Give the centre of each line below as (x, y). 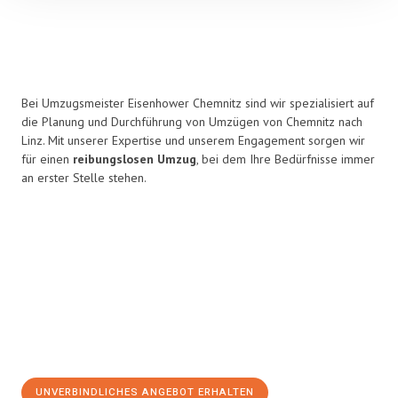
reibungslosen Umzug (135, 159)
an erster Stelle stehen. (84, 178)
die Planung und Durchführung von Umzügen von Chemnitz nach (192, 122)
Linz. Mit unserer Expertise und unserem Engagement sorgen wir (193, 140)
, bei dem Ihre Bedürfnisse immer (286, 159)
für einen (47, 159)
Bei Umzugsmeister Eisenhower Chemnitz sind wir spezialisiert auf (198, 103)
